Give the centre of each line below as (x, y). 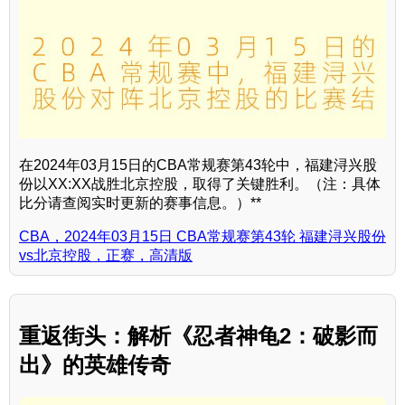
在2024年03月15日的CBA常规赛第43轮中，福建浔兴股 (198, 165)
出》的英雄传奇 (95, 364)
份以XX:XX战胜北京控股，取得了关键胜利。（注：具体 (200, 184)
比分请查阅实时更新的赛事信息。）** (140, 202)
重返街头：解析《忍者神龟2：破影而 (198, 335)
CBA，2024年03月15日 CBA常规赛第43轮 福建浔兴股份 (202, 236)
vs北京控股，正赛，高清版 (106, 255)
